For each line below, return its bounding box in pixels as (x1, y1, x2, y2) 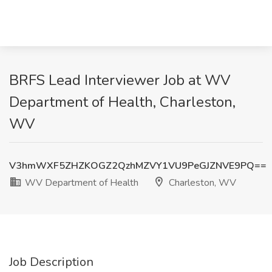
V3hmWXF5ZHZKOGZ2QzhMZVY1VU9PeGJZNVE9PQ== (9, 159, 267, 172)
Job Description (9, 254, 93, 270)
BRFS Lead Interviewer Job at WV (9, 70, 231, 90)
